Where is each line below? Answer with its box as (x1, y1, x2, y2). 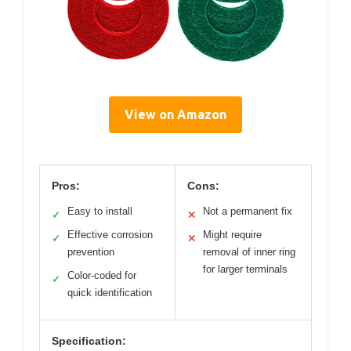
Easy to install (67, 204, 132, 217)
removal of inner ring (203, 245, 295, 258)
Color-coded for (67, 269, 136, 281)
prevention (67, 245, 114, 258)
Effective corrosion (67, 228, 153, 241)
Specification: (52, 334, 126, 347)
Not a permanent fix (203, 204, 292, 217)
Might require (203, 228, 262, 241)
